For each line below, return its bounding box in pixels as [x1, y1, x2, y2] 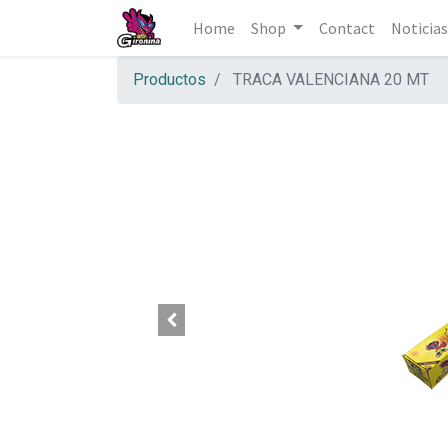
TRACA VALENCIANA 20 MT [233, 70, 429, 89]
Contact [318, 18, 375, 38]
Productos [133, 70, 206, 89]
